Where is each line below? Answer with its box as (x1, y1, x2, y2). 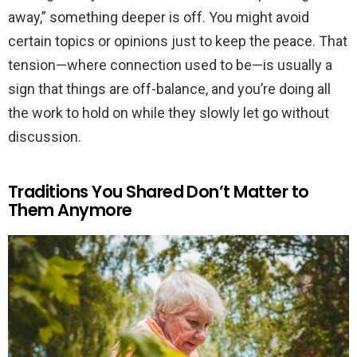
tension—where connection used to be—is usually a (8, 57, 332, 74)
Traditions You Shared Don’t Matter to (8, 180, 309, 204)
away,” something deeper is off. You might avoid (8, 9, 309, 26)
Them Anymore (8, 198, 132, 222)
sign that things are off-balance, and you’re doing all (8, 80, 331, 98)
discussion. (8, 128, 81, 146)
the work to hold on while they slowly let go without (8, 104, 329, 122)
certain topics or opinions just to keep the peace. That (8, 33, 347, 50)
